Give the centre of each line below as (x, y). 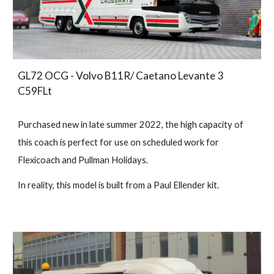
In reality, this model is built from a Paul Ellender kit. (119, 185)
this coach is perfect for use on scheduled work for (119, 143)
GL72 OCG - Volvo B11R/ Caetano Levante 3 (121, 76)
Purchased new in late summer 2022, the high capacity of (131, 125)
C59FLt (35, 91)
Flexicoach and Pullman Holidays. (83, 160)
